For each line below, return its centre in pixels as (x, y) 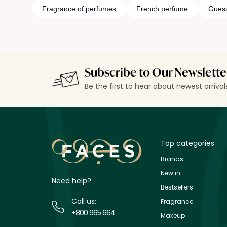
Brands (172, 159)
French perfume (162, 8)
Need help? (71, 181)
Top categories (187, 143)
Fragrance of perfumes (79, 8)
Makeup (173, 215)
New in (171, 173)
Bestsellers (177, 187)
